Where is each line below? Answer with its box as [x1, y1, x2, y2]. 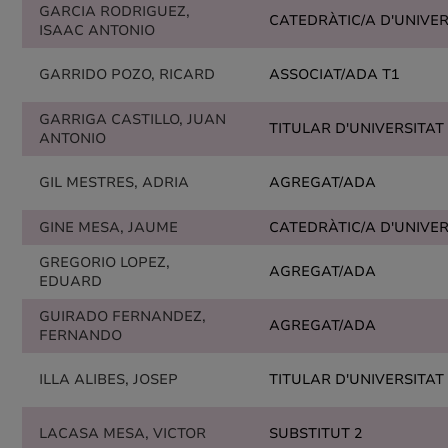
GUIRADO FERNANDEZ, [39, 307, 206, 326]
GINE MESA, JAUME [39, 218, 178, 237]
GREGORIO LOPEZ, [39, 253, 170, 272]
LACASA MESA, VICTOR [39, 424, 206, 443]
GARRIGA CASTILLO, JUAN [39, 110, 226, 129]
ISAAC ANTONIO [39, 21, 155, 40]
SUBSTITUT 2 [269, 424, 362, 443]
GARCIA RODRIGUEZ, [39, 2, 190, 21]
